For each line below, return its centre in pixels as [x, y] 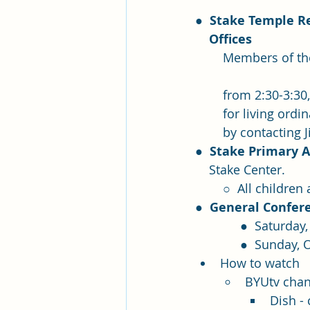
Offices [230, 39]
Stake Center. [250, 170]
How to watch [260, 263]
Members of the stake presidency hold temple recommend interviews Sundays [209, 58]
